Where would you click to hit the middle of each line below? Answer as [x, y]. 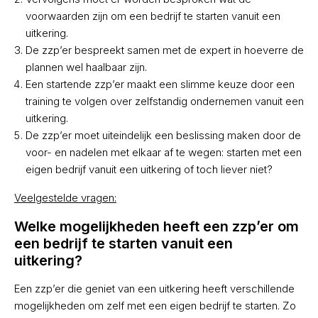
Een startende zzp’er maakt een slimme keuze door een [160, 84]
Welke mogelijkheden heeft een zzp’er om [157, 227]
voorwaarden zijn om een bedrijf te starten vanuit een [153, 16]
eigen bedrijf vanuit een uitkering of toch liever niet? [149, 170]
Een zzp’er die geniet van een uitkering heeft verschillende [154, 289]
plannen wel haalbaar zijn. [86, 67]
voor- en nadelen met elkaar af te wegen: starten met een [164, 153]
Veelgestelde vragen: [65, 198]
